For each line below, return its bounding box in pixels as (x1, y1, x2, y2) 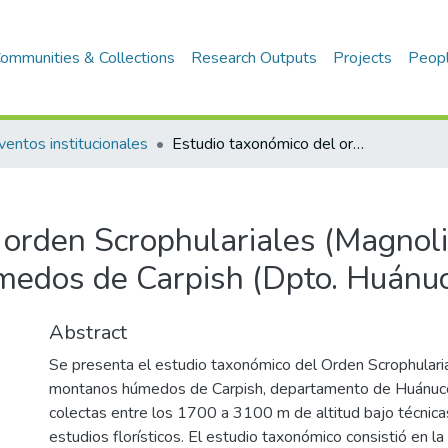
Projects (333, 47, 393, 69)
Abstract (49, 319, 127, 346)
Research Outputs (191, 47, 318, 69)
